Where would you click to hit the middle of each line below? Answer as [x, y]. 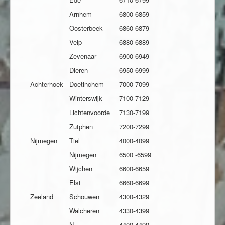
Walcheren [84, 211]
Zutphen [81, 127]
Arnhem [81, 14]
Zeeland [42, 197]
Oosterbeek [86, 28]
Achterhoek [47, 84]
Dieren [79, 70]
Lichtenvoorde [90, 113]
